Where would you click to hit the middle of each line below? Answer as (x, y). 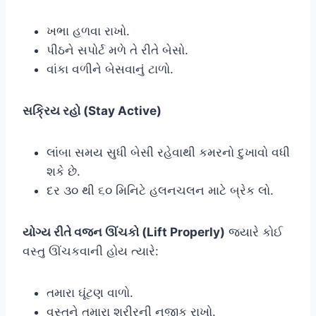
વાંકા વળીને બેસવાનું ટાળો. (110, 69)
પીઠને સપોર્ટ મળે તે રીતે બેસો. (117, 50)
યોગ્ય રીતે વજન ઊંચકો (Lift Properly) (124, 232)
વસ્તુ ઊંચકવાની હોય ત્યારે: (91, 251)
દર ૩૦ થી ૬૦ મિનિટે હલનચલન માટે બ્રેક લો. (160, 190)
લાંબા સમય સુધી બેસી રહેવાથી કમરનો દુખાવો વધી (168, 152)
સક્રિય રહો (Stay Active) (92, 110)
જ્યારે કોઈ (254, 232)
